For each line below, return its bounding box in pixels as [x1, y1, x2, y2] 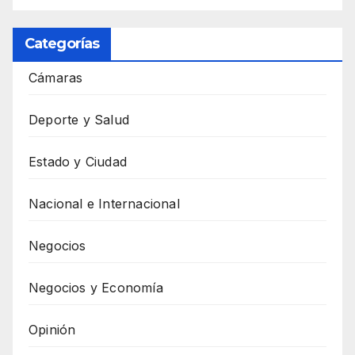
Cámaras [29, 69, 83, 86]
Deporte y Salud [29, 111, 129, 128]
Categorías [25, 34, 99, 52]
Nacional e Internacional [29, 195, 180, 212]
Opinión [29, 321, 76, 338]
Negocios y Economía [29, 279, 163, 296]
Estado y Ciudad [29, 153, 127, 170]
